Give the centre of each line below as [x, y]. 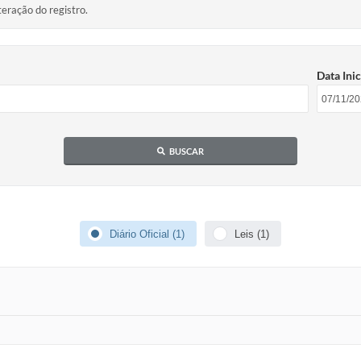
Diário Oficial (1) [147, 234]
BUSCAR [187, 151]
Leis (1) [252, 234]
